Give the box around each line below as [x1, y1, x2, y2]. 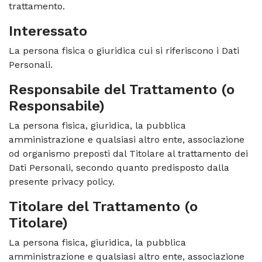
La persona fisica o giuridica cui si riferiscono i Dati [9, 45, 239, 56]
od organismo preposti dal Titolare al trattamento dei [9, 148, 248, 159]
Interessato [9, 23, 87, 39]
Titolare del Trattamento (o [9, 198, 198, 215]
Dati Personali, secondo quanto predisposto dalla [9, 162, 229, 173]
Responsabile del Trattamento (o [9, 81, 235, 98]
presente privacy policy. [9, 176, 115, 187]
